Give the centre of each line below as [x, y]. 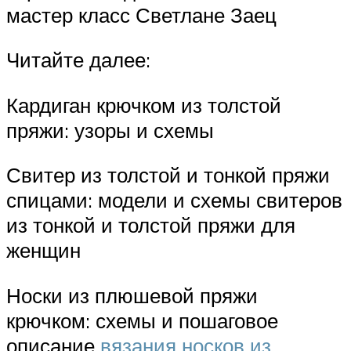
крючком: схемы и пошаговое [142, 320]
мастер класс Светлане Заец [141, 14]
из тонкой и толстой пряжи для [151, 225]
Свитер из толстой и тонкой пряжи [168, 175]
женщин [43, 250]
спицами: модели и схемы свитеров [174, 200]
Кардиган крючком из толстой [144, 105]
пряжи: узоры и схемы [110, 130]
